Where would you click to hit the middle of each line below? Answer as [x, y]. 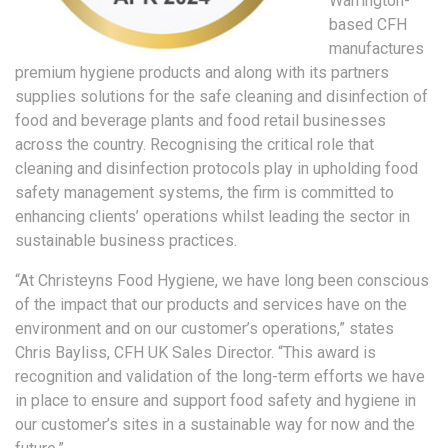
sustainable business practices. [126, 240]
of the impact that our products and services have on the [211, 304]
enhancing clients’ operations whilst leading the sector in [212, 216]
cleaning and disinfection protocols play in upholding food [216, 168]
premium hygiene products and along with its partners [202, 72]
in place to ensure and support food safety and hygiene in [215, 400]
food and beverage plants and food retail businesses [200, 120]
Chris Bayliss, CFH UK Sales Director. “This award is [195, 352]
